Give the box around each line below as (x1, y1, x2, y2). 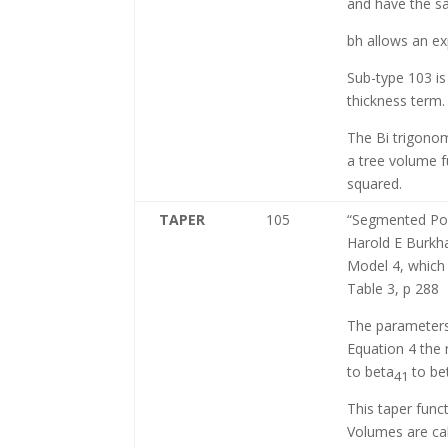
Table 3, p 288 (347, 279, 440, 298)
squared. (347, 174, 403, 193)
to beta (347, 362, 395, 381)
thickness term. (347, 91, 446, 110)
